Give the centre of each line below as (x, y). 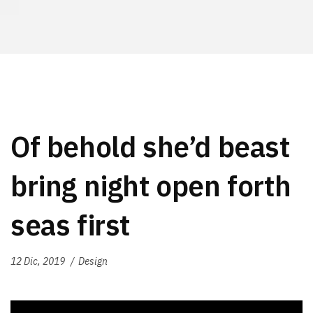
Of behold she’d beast (150, 147)
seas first (70, 225)
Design (93, 262)
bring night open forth (151, 186)
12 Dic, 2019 (38, 262)
